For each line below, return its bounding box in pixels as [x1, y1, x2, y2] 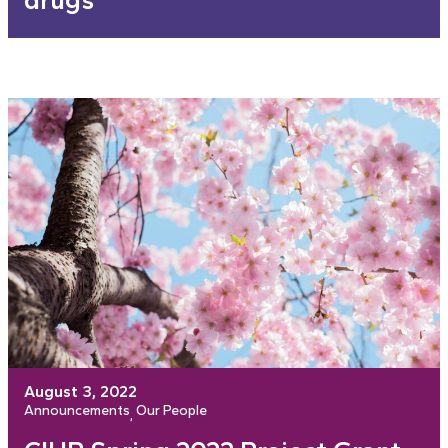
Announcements [24, 402, 130, 420]
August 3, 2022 [24, 382, 137, 402]
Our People [136, 402, 207, 420]
